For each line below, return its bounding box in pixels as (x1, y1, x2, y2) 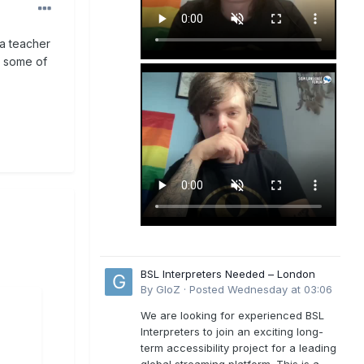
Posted (189, 282, 227, 296)
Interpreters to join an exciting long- (141, 324, 323, 338)
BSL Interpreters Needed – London (141, 266, 315, 280)
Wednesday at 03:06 (227, 282, 332, 296)
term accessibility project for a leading (141, 340, 336, 354)
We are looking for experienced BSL (141, 308, 324, 322)
